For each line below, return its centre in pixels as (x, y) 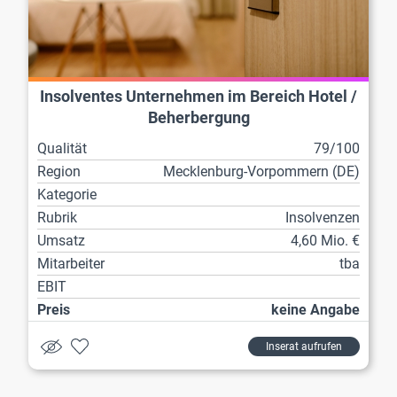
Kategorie (67, 194)
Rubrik (57, 217)
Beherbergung (198, 117)
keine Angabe (315, 309)
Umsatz (61, 240)
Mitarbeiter (71, 263)
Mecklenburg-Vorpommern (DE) (261, 171)
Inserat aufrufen (304, 346)
